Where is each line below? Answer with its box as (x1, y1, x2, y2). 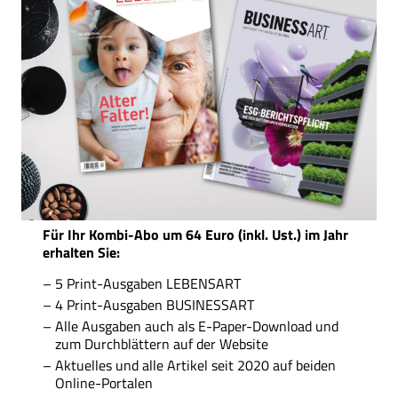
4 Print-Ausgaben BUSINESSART (55, 293, 254, 315)
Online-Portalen (55, 371, 153, 394)
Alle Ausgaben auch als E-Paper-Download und (55, 314, 338, 337)
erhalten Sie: (43, 241, 120, 263)
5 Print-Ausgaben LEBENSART (55, 272, 241, 294)
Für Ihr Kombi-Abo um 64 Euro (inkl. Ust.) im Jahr (43, 223, 348, 245)
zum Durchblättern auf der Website (55, 332, 268, 354)
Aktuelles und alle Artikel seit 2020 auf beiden (55, 354, 336, 376)
